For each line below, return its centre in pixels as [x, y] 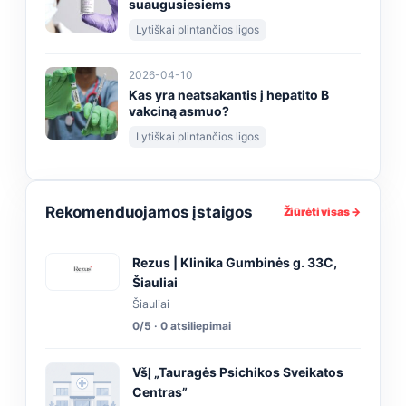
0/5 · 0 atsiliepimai [182, 325]
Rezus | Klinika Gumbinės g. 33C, [235, 262]
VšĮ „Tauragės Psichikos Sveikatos [238, 372]
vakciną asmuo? [179, 111]
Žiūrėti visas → [322, 211]
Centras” [160, 391]
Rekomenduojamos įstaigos [149, 212]
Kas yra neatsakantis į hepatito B [229, 94]
